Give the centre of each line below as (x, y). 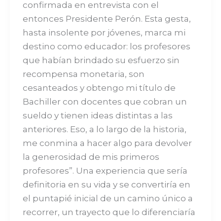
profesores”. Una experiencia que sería (105, 170)
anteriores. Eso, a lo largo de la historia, (104, 129)
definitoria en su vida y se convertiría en (106, 184)
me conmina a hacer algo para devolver (107, 143)
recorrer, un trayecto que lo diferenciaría (109, 212)
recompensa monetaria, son (83, 74)
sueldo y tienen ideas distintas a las (97, 115)
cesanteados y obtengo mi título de (99, 88)
